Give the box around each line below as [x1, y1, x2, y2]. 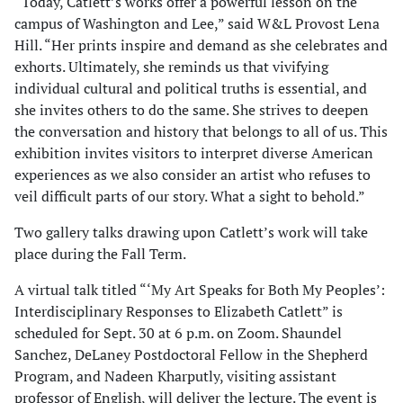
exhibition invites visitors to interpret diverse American [14, 143, 373, 163]
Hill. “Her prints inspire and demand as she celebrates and [14, 35, 388, 55]
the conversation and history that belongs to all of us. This [14, 121, 388, 141]
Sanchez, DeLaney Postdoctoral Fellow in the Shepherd [14, 345, 368, 364]
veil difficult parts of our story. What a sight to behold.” [14, 186, 365, 206]
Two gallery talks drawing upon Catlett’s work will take [14, 222, 368, 242]
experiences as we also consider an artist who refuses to [14, 165, 371, 184]
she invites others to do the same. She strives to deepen [14, 100, 369, 120]
